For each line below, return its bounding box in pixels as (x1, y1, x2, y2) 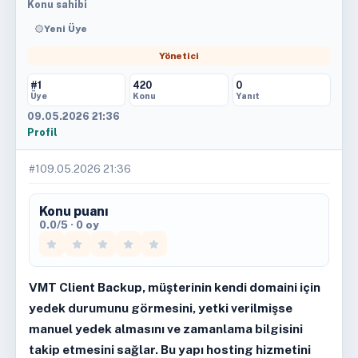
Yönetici (158, 50, 199, 62)
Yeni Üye (43, 23, 87, 34)
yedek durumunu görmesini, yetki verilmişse (28, 300, 292, 315)
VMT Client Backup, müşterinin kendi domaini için (28, 280, 320, 294)
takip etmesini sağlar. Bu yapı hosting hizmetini (28, 342, 311, 356)
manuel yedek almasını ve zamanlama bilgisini (28, 321, 303, 336)
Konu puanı (38, 204, 109, 219)
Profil (26, 126, 58, 138)
